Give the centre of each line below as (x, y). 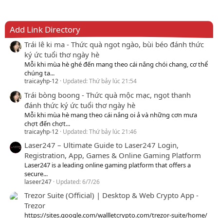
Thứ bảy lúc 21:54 (113, 81)
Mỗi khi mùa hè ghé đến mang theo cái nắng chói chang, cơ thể (116, 64)
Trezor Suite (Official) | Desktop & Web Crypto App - (111, 195)
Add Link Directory (45, 30)
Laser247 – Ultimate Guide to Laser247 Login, (101, 145)
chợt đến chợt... (47, 123)
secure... (36, 174)
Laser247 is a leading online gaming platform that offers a (108, 165)
